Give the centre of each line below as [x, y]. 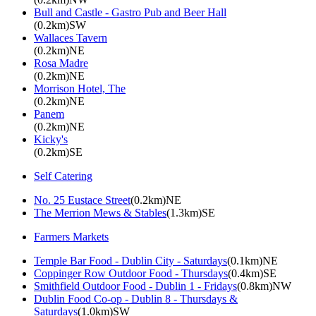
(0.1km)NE [253, 260]
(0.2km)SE [58, 152]
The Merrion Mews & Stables [100, 212]
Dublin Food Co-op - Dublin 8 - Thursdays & [136, 298]
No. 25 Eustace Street [82, 200]
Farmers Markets [71, 236]
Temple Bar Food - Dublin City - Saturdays [130, 260]
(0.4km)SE [252, 273]
